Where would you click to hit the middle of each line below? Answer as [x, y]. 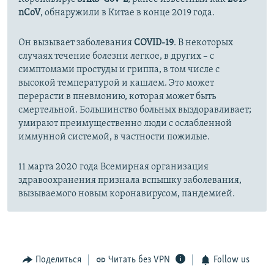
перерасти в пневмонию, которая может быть [117, 96]
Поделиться [58, 260]
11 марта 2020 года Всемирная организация [113, 167]
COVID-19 [154, 43]
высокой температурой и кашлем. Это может [116, 83]
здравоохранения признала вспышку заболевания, [130, 180]
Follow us [231, 260]
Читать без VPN [139, 260]
